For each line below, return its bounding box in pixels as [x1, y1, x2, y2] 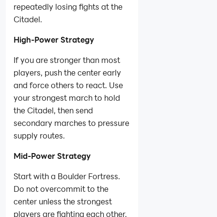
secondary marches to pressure [14, 118, 129, 128]
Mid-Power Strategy [14, 151, 91, 161]
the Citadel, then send [14, 105, 93, 116]
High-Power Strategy [14, 34, 94, 45]
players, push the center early [14, 67, 121, 78]
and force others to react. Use [14, 80, 123, 91]
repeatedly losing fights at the [14, 1, 123, 12]
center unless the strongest [14, 196, 112, 207]
